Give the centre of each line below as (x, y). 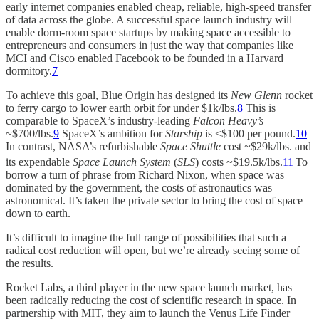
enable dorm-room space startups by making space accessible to (148, 32)
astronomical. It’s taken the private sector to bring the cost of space (154, 201)
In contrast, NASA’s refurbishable (83, 146)
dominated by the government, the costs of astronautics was (139, 188)
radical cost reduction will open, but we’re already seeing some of (153, 251)
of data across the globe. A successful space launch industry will (149, 19)
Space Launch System (122, 162)
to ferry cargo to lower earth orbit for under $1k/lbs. (121, 108)
